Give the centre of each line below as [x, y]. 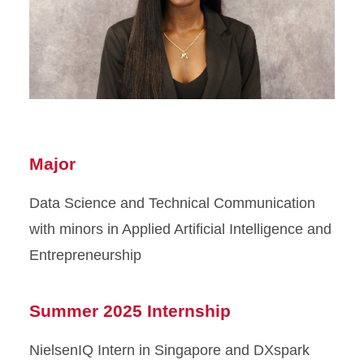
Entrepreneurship [85, 256]
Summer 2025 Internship [130, 311]
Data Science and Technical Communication [172, 204]
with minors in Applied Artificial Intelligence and [180, 230]
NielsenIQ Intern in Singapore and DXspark [169, 351]
